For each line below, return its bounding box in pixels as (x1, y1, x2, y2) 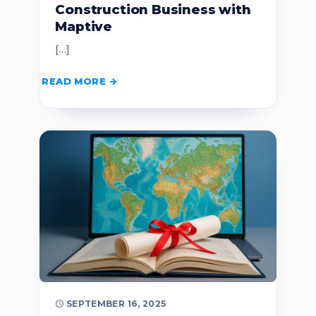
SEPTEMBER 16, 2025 (66, 298, 166, 310)
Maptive (55, 18, 113, 35)
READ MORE (42, 75, 106, 87)
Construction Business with (55, 1, 251, 18)
